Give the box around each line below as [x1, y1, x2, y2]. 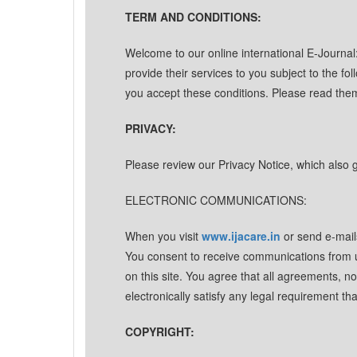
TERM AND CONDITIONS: [125, 9, 261, 25]
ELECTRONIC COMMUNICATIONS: [125, 192, 307, 208]
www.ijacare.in [202, 228, 280, 244]
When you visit [125, 228, 202, 244]
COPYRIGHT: [125, 324, 194, 339]
